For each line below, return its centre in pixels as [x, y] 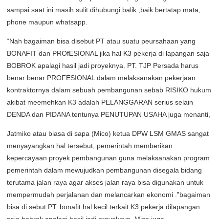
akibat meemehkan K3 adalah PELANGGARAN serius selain [100, 102]
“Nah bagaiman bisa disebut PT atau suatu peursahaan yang [101, 41]
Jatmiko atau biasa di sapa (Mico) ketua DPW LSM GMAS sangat [108, 133]
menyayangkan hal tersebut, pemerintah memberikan [90, 146]
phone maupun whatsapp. [47, 22]
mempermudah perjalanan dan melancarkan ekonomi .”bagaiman [109, 195]
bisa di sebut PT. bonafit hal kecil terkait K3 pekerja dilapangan [103, 207]
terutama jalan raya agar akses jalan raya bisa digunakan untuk [105, 182]
